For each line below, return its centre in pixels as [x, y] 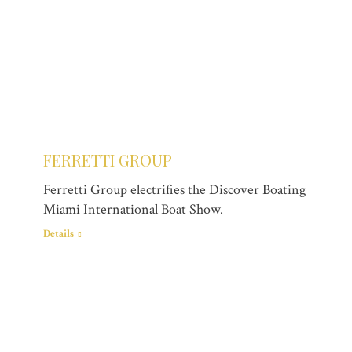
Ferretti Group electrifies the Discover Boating [174, 190]
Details [59, 234]
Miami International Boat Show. [133, 210]
